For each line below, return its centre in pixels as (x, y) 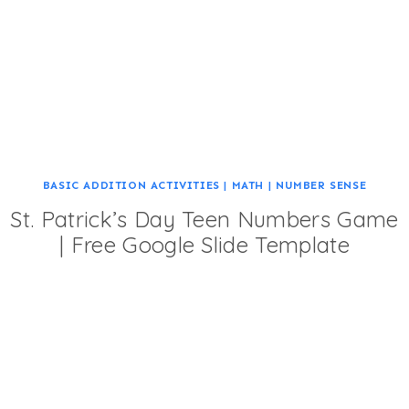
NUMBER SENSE (321, 186)
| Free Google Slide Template (204, 245)
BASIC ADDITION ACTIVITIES (131, 186)
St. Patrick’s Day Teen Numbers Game (204, 220)
